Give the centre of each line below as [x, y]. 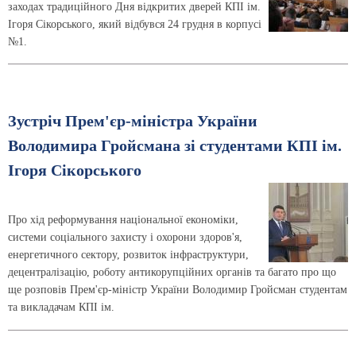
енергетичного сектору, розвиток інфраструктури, [128, 255]
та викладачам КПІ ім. [61, 308]
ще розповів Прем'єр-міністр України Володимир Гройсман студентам [178, 290]
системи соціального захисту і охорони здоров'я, [125, 238]
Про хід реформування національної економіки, [123, 220]
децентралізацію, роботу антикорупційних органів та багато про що [172, 273]
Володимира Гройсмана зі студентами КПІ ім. [175, 146]
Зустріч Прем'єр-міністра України [133, 122]
